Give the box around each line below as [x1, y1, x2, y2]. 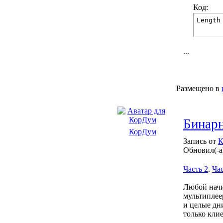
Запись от [183, 137, 218, 145]
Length [197, 16, 221, 24]
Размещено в [176, 84, 220, 93]
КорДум [128, 127, 156, 136]
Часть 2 [183, 165, 208, 173]
